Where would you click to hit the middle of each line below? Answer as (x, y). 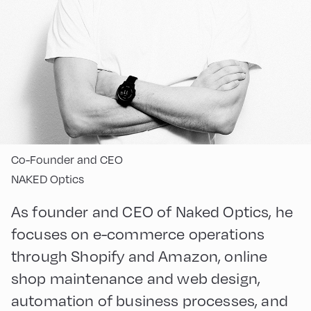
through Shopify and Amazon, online (140, 255)
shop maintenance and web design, (136, 277)
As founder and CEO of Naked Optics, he (152, 211)
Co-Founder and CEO (67, 159)
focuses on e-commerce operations (138, 233)
